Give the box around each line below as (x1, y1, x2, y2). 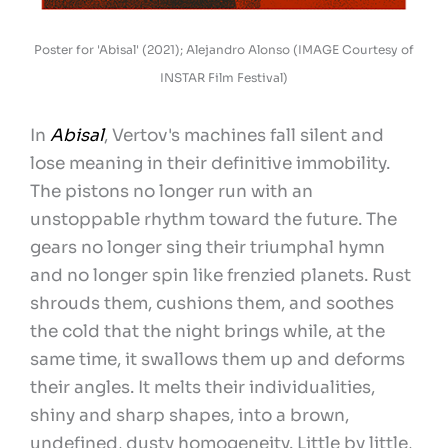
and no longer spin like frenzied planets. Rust (30, 264, 411, 286)
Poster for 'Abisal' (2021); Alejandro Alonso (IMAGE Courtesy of (34, 41, 414, 57)
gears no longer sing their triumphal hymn (30, 236, 385, 258)
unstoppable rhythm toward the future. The (30, 208, 397, 230)
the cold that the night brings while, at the (30, 320, 385, 342)
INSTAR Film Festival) (160, 69, 288, 85)
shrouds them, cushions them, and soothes (30, 292, 394, 314)
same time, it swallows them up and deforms (30, 348, 405, 370)
